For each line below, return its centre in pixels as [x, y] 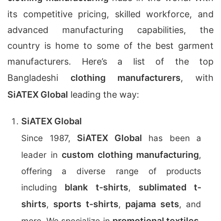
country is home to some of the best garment [110, 46]
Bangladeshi [39, 78]
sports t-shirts [86, 204]
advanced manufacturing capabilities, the [110, 30]
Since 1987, [49, 138]
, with [197, 78]
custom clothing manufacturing [130, 155]
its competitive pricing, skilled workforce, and [110, 14]
